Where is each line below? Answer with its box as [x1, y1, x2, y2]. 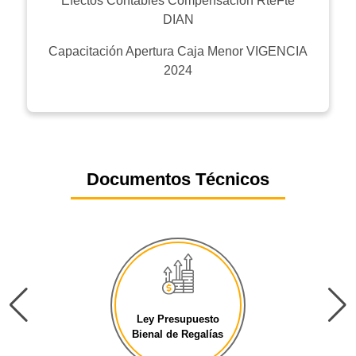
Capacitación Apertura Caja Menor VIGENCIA [48, 44, 308, 59]
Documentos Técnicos [87, 169, 269, 190]
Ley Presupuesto [136, 313, 219, 326]
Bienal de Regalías [132, 328, 224, 341]
